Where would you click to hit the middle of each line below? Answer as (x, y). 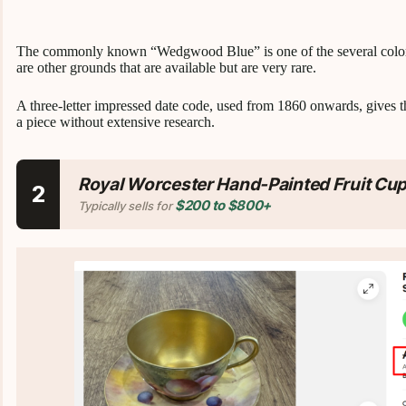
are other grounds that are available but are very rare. (166, 67)
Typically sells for (126, 205)
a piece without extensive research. (116, 121)
